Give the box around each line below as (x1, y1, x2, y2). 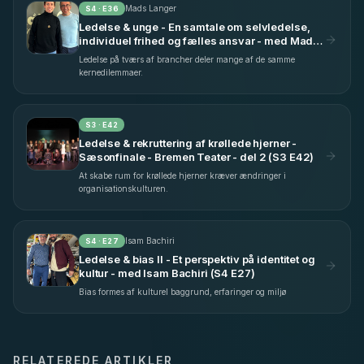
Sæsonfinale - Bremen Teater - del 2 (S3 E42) (79, 149, 314, 163)
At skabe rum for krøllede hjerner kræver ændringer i (79, 170, 286, 180)
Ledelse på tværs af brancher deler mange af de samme (79, 54, 295, 64)
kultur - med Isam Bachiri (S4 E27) (79, 266, 255, 279)
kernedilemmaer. (79, 67, 143, 77)
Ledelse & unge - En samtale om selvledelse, (79, 19, 310, 33)
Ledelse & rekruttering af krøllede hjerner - (79, 136, 297, 149)
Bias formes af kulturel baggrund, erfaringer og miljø (79, 286, 286, 297)
